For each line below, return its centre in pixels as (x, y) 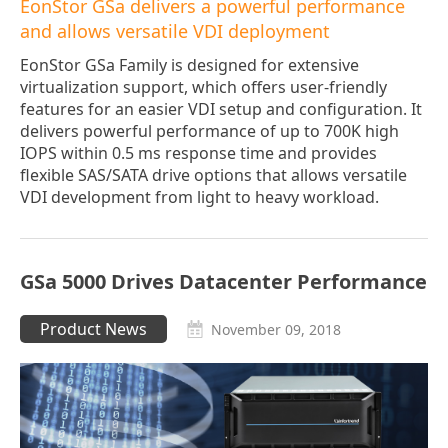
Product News (93, 329)
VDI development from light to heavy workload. (199, 197)
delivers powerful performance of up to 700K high (209, 131)
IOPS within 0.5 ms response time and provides (198, 153)
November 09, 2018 (276, 330)
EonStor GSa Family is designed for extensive (189, 65)
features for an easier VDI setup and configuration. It (221, 109)
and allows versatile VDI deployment (175, 31)
